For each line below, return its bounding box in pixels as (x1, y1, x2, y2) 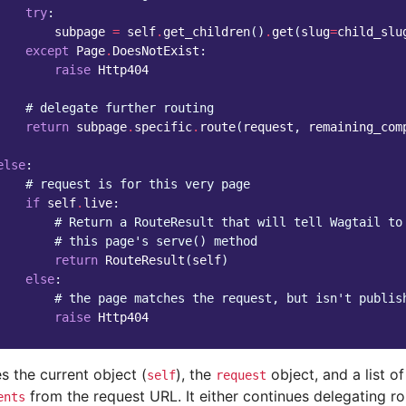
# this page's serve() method (54, 234, 257, 248)
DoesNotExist (112, 43, 199, 58)
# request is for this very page (25, 177, 250, 191)
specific (134, 120, 192, 134)
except (25, 43, 69, 58)
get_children (163, 24, 250, 39)
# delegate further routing (25, 101, 214, 115)
